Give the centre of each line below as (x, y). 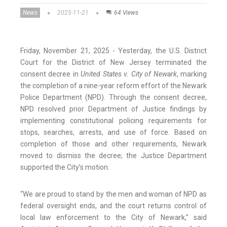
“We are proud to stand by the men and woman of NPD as (113, 194)
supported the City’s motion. (65, 167)
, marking (192, 74)
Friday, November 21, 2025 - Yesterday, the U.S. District (113, 51)
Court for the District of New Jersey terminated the (113, 63)
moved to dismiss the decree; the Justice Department (113, 156)
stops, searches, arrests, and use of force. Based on (113, 133)
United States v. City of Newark (129, 74)
